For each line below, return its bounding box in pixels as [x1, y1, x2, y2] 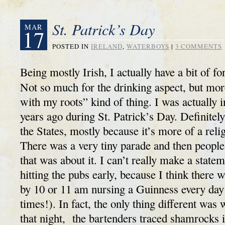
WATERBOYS [127, 42, 169, 51]
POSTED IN [52, 42, 89, 51]
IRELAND [91, 42, 123, 51]
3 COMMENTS [175, 42, 222, 51]
